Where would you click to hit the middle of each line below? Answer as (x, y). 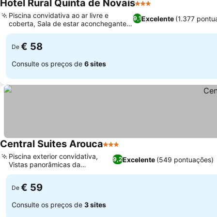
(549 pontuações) (185, 159)
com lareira (26, 32)
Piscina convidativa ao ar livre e (59, 15)
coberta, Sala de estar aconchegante (68, 23)
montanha (24, 173)
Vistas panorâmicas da (45, 164)
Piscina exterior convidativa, (53, 156)
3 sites (95, 204)
